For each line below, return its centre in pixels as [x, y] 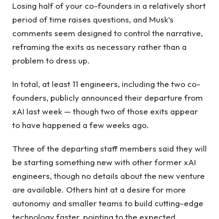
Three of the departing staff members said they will [109, 149]
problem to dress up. [51, 60]
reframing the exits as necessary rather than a [99, 46]
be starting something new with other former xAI [104, 162]
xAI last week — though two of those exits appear [105, 111]
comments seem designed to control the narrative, [108, 33]
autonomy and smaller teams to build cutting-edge [108, 203]
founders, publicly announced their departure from [108, 97]
